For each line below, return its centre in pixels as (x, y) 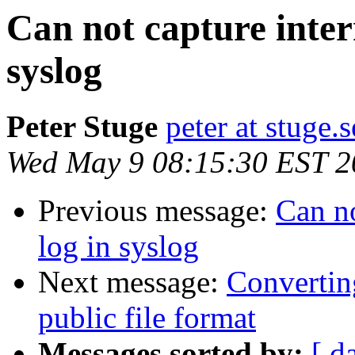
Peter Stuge (82, 127)
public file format (147, 318)
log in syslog (118, 246)
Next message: (132, 282)
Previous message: (157, 211)
